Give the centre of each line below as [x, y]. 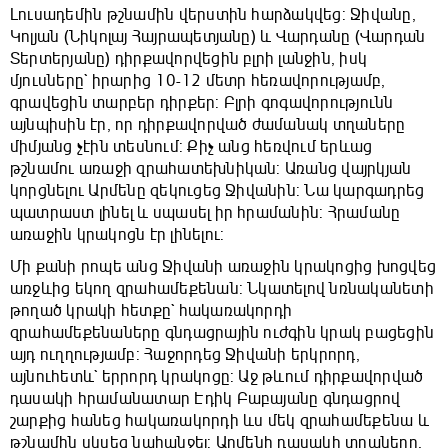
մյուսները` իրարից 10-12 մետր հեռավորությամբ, [198, 81]
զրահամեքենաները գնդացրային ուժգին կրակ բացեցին [222, 333]
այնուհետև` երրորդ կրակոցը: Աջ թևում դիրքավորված [217, 377]
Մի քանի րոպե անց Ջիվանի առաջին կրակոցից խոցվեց [223, 267]
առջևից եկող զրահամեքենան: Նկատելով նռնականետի [222, 289]
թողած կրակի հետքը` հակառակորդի [151, 311]
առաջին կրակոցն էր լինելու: [117, 235]
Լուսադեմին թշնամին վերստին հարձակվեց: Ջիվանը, [213, 15]
